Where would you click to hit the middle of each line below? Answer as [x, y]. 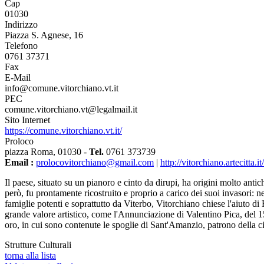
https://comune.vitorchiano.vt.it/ [63, 131]
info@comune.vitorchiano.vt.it [62, 88]
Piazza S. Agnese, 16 [44, 35]
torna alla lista [30, 256]
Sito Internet [27, 120]
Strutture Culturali [38, 245]
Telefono [21, 46]
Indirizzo [21, 25]
